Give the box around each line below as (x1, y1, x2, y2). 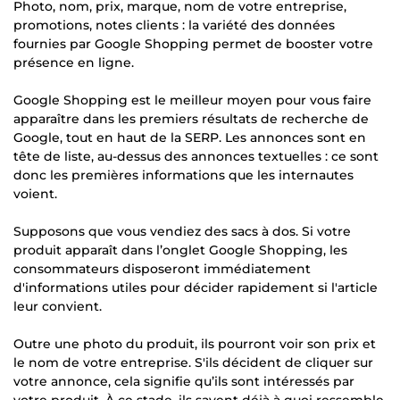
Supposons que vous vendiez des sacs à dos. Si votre (13, 222, 351, 239)
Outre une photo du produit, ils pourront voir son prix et (13, 335, 376, 352)
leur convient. (13, 297, 102, 314)
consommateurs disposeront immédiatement (13, 260, 311, 277)
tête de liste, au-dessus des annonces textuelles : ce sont (13, 147, 379, 164)
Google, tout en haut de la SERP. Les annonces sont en (13, 129, 366, 146)
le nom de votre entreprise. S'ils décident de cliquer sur (13, 354, 373, 371)
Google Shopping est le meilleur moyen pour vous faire (13, 91, 371, 108)
